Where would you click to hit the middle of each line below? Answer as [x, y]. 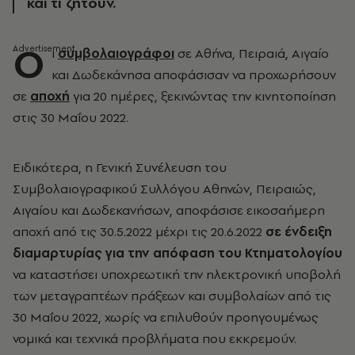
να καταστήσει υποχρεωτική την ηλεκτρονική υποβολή [177, 274]
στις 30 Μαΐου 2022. [71, 117]
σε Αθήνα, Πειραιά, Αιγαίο [252, 53]
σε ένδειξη [299, 231]
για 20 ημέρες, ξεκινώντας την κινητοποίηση [203, 96]
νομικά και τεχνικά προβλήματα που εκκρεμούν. [155, 338]
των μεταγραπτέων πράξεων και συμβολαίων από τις [172, 296]
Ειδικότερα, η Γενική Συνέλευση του [120, 167]
